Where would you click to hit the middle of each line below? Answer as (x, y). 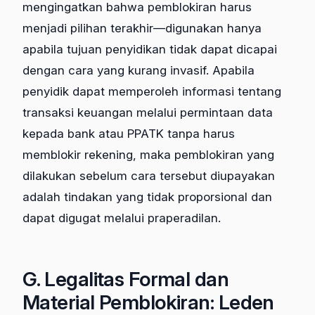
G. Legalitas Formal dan (126, 279)
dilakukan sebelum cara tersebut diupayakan (149, 176)
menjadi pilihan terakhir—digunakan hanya (142, 28)
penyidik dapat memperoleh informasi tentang (152, 92)
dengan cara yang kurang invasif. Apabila (139, 71)
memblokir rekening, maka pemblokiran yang (148, 155)
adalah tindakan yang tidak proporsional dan (147, 197)
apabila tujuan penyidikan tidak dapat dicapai (150, 50)
